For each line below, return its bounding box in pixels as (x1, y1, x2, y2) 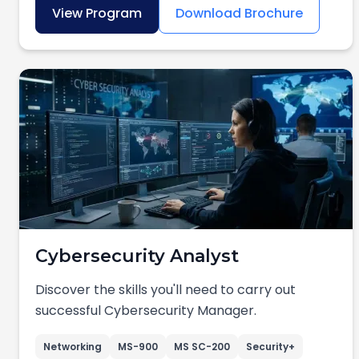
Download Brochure (175, 4, 303, 22)
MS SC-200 (174, 340, 230, 353)
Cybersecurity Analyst (35, 245, 239, 267)
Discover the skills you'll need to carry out (35, 280, 296, 299)
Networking (43, 340, 102, 353)
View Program (52, 4, 142, 22)
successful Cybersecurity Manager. (35, 301, 256, 320)
